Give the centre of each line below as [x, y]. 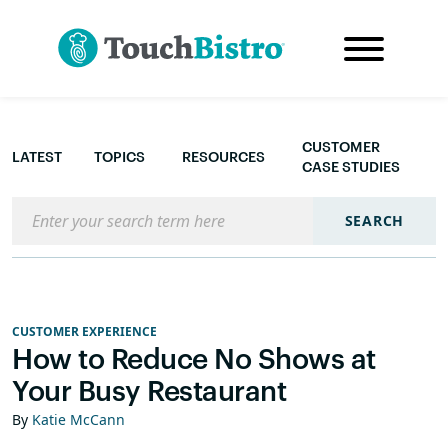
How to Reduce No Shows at [194, 358]
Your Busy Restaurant [149, 390]
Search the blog [70, 208]
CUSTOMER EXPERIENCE [84, 331]
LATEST [37, 156]
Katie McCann [78, 419]
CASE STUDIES [351, 166]
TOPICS [119, 156]
